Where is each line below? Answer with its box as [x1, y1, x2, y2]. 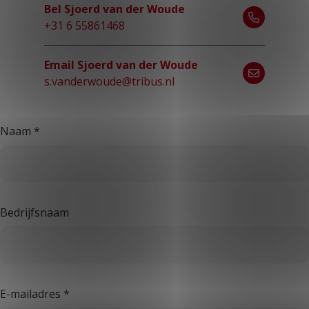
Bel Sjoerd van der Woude [44, 1, 185, 17]
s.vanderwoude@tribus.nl [44, 74, 175, 90]
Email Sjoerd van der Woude [44, 57, 198, 73]
